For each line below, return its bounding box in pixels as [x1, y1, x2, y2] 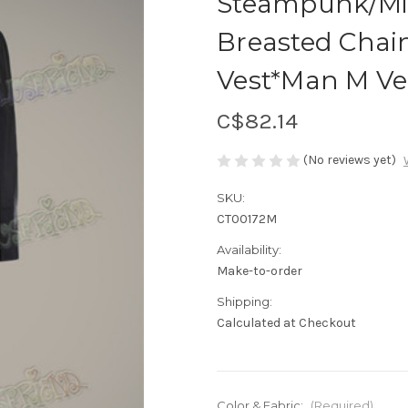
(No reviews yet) [303, 151, 396, 168]
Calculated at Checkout [217, 315, 356, 331]
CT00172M [217, 211, 277, 228]
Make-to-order [217, 263, 302, 280]
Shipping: [217, 294, 272, 310]
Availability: [217, 242, 281, 258]
